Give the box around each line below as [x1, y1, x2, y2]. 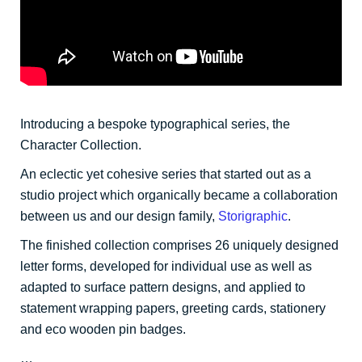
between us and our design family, [20, 208, 218, 223]
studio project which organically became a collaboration [20, 187, 338, 202]
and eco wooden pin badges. [20, 322, 186, 336]
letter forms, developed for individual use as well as [20, 259, 312, 273]
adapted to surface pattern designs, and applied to [20, 280, 305, 294]
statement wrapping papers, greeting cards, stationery [20, 301, 326, 315]
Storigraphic [218, 208, 288, 223]
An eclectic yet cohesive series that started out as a [20, 166, 311, 181]
